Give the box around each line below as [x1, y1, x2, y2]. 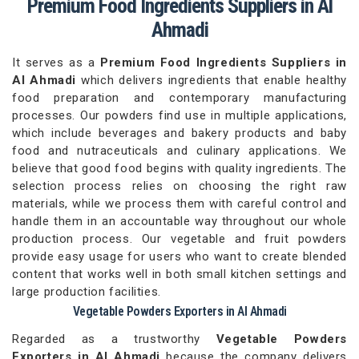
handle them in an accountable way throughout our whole [12, 214, 347, 229]
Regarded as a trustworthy [12, 332, 216, 347]
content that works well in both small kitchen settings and [12, 267, 347, 282]
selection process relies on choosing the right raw [12, 179, 347, 194]
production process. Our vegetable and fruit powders [12, 232, 347, 247]
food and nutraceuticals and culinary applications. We [12, 143, 347, 159]
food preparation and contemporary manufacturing [12, 91, 347, 106]
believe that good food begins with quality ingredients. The [12, 161, 347, 176]
